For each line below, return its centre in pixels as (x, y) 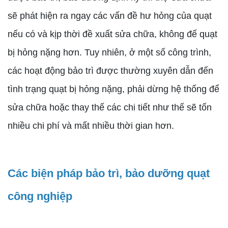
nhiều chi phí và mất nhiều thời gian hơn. (91, 126)
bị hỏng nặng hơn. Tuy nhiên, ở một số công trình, (109, 52)
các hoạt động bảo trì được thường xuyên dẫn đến (110, 71)
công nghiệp (40, 196)
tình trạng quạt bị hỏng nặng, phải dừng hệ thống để (113, 89)
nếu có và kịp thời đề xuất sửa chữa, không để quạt (112, 34)
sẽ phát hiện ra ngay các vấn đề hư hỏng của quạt (110, 16)
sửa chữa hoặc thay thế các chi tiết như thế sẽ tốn (110, 107)
